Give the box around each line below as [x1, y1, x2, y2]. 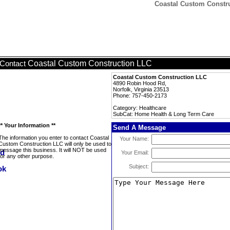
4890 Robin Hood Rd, [113, 80, 166, 86]
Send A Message [113, 124, 166, 131]
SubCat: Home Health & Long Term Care [113, 111, 214, 117]
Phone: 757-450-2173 [113, 92, 167, 99]
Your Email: [121, 149, 149, 156]
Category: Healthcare [113, 105, 166, 111]
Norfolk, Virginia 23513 [113, 86, 169, 92]
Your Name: [120, 136, 149, 142]
